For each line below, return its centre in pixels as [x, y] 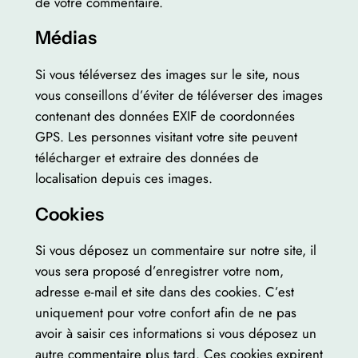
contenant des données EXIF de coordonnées [165, 115]
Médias [66, 38]
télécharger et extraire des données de [147, 157]
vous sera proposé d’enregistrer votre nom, [159, 271]
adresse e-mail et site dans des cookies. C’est [164, 292]
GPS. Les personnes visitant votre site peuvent [166, 136]
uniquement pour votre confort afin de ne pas [165, 313]
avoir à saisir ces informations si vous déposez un [175, 334]
